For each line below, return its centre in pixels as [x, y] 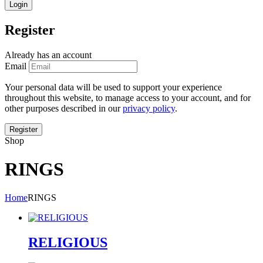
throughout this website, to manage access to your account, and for [128, 97]
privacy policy [149, 108]
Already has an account [48, 55]
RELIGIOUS [68, 243]
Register [30, 30]
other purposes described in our [64, 108]
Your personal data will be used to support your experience [113, 87]
